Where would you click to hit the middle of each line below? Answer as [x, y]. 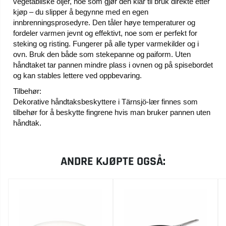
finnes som [179, 101]
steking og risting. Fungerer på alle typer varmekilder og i [106, 43]
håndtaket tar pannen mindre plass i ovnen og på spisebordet [113, 65]
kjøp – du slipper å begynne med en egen [81, 12]
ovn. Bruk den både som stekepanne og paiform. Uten [102, 54]
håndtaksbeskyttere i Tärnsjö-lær [105, 101]
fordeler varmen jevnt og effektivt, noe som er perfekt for [105, 33]
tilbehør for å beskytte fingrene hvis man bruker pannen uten [112, 112]
